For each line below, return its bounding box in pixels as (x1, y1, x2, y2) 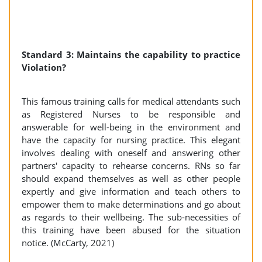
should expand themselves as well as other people (22, 173, 240, 184)
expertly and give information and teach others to (22, 185, 240, 197)
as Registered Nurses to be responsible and (22, 108, 240, 120)
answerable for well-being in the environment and (22, 121, 240, 133)
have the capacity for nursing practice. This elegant (22, 134, 240, 146)
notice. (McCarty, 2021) (22, 237, 114, 249)
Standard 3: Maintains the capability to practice (22, 49, 240, 60)
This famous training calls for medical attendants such (22, 95, 240, 107)
